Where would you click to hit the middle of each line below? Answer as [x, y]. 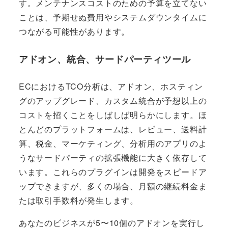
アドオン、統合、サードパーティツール [105, 59]
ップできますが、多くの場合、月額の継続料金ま [113, 186]
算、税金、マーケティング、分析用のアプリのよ [113, 143]
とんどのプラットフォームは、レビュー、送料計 [113, 129]
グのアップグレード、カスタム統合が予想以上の [113, 100]
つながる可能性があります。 [74, 31]
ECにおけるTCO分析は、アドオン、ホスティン [111, 86]
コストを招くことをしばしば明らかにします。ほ [113, 115]
